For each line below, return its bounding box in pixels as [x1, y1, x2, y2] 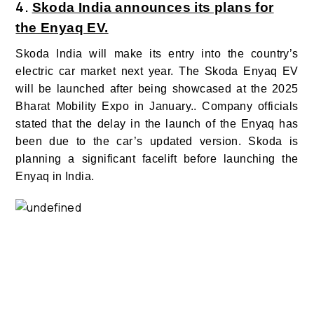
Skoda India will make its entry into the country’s [15, 48, 299, 60]
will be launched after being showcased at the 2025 [15, 83, 299, 95]
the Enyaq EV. [15, 20, 109, 36]
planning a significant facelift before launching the [15, 153, 299, 165]
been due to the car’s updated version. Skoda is [15, 135, 299, 148]
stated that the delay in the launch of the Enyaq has [15, 118, 299, 130]
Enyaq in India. [15, 170, 95, 183]
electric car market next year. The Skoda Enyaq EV [15, 65, 299, 78]
